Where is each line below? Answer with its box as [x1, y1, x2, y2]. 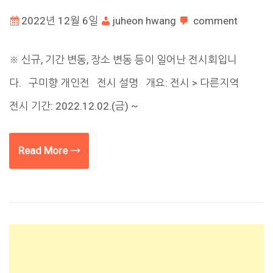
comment [193, 15, 238, 27]
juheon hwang [113, 15, 176, 27]
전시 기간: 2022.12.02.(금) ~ [9, 99, 138, 112]
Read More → [18, 144, 80, 157]
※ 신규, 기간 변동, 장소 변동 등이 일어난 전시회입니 [9, 53, 237, 66]
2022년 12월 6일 [21, 15, 98, 27]
